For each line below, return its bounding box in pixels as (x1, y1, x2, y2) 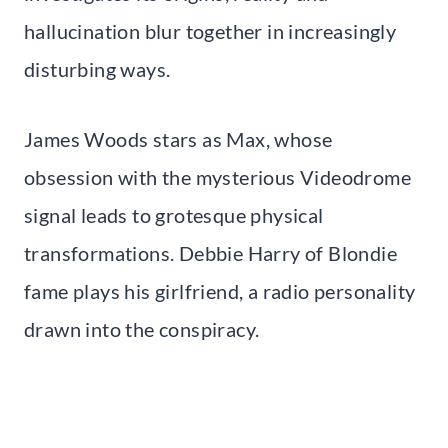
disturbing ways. (24, 56, 171, 81)
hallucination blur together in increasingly (24, 18, 397, 43)
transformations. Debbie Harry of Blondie (24, 240, 397, 265)
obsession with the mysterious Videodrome (24, 164, 411, 189)
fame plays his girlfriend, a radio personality (24, 278, 416, 303)
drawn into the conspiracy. (24, 316, 260, 341)
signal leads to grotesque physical (24, 202, 324, 227)
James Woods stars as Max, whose (24, 126, 333, 151)
